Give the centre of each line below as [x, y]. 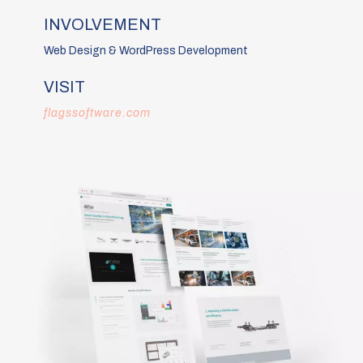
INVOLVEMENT [102, 24]
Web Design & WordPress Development [145, 50]
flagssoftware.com [97, 113]
